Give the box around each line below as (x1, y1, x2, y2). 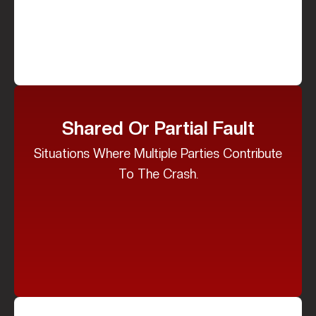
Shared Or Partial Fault (61, 117, 255, 140)
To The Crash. (118, 166, 198, 182)
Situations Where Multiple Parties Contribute (34, 146, 282, 162)
